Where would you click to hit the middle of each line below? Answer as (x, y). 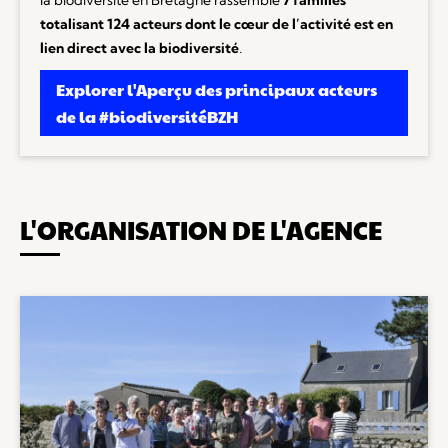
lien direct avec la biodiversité (139, 47)
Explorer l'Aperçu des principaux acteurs (216, 89)
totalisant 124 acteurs (111, 23)
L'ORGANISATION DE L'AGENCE (201, 229)
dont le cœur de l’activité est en (289, 23)
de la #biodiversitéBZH (147, 116)
